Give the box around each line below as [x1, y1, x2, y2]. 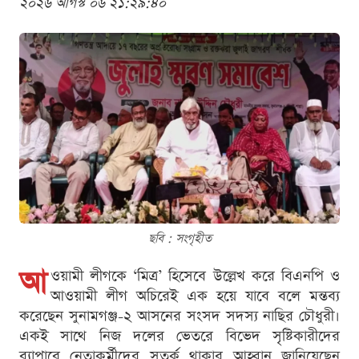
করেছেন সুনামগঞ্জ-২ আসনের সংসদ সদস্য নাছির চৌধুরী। [19, 306, 340, 327]
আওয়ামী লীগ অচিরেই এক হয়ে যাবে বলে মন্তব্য [50, 286, 340, 307]
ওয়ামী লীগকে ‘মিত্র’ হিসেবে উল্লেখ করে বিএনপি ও [50, 266, 340, 287]
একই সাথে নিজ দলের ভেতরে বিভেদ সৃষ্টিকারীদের [19, 326, 340, 347]
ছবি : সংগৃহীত [147, 230, 212, 248]
